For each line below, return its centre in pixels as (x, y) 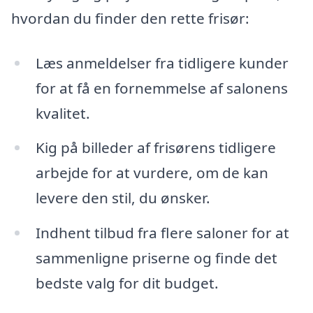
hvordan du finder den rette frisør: (130, 18)
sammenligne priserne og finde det (156, 258)
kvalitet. (63, 113)
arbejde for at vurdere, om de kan (152, 173)
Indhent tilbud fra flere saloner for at (162, 233)
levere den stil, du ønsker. (123, 198)
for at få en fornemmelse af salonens (161, 88)
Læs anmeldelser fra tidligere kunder (162, 63)
